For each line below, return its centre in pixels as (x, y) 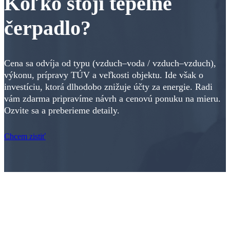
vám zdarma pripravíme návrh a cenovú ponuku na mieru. (112, 99)
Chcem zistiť (25, 137)
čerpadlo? (47, 28)
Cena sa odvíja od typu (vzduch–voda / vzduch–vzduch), (110, 63)
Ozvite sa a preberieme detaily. (62, 111)
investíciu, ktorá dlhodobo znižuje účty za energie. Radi (108, 87)
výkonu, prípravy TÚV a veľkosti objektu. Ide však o (104, 75)
